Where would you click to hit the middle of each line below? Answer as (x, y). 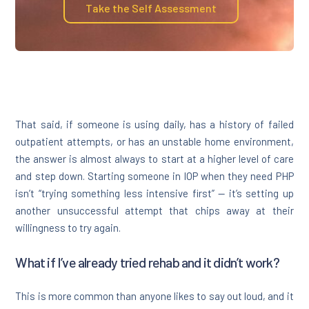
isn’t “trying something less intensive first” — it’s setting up (154, 193)
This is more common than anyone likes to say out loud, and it (154, 296)
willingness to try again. (68, 228)
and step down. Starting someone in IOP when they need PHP (154, 176)
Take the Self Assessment (151, 8)
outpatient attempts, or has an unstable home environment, (154, 142)
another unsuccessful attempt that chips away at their (154, 211)
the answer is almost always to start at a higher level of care (154, 159)
